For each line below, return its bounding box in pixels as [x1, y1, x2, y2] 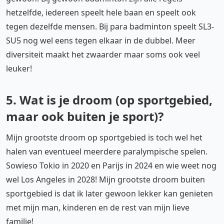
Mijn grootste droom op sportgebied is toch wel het [6, 132, 202, 143]
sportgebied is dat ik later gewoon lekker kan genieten [6, 188, 213, 199]
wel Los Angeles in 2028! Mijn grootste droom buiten [6, 174, 205, 185]
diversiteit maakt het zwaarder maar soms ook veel [6, 49, 200, 60]
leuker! [6, 63, 32, 74]
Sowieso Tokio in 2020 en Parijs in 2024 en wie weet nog [6, 160, 216, 171]
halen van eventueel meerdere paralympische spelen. [6, 146, 207, 157]
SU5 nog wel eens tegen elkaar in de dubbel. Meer [6, 35, 195, 46]
